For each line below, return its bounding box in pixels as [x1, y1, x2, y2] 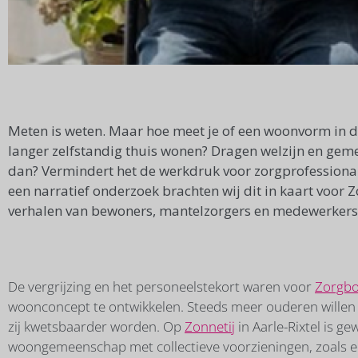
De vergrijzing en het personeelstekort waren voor [8, 276, 315, 296]
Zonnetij [185, 316, 235, 336]
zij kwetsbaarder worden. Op [8, 316, 185, 336]
